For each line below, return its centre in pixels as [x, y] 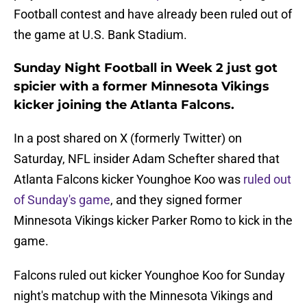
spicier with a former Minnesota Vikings [142, 87]
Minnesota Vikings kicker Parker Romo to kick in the [153, 221]
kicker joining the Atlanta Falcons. [124, 105]
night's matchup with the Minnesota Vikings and [143, 296]
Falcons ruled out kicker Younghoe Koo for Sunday [149, 275]
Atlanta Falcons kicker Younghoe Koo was [128, 180]
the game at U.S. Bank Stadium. [100, 35]
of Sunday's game [62, 200]
